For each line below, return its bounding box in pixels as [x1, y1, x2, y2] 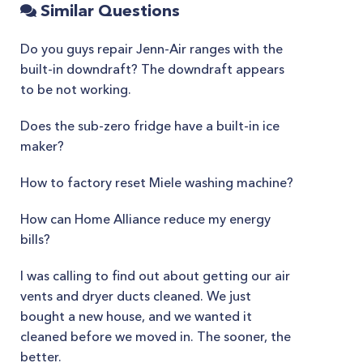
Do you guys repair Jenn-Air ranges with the [20, 41, 283, 57]
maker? [20, 138, 64, 154]
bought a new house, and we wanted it [20, 308, 252, 324]
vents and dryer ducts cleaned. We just [20, 288, 251, 304]
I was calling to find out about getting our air [20, 267, 290, 284]
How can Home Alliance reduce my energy [20, 211, 271, 227]
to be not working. [20, 81, 131, 97]
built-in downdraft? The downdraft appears [20, 61, 284, 77]
